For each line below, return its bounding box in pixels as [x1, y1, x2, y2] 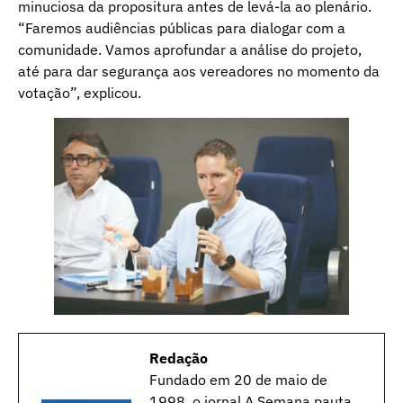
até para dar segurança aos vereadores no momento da [18, 61, 380, 80]
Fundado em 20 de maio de [149, 370, 327, 389]
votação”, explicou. [18, 83, 141, 102]
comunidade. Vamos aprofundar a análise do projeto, [18, 40, 362, 58]
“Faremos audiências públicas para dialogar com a [18, 18, 345, 37]
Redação [149, 348, 208, 367]
